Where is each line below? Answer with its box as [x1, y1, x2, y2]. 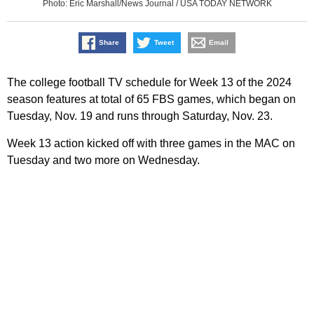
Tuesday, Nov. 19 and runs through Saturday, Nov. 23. [7, 110, 273, 123]
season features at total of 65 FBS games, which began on [7, 93, 296, 106]
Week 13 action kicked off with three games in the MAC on [7, 137, 295, 150]
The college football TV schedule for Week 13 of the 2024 [7, 76, 292, 89]
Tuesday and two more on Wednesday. [7, 154, 200, 167]
